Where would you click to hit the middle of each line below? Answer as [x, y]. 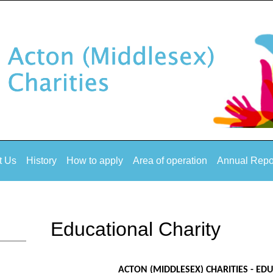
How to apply [94, 160]
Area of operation [170, 160]
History [41, 160]
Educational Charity [135, 229]
